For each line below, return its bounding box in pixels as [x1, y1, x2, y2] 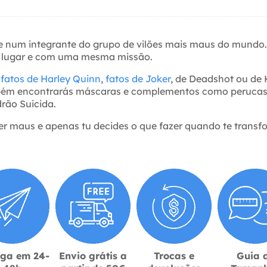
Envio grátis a [59, 249, 127, 262]
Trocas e [154, 249, 194, 262]
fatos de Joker [105, 72, 170, 85]
